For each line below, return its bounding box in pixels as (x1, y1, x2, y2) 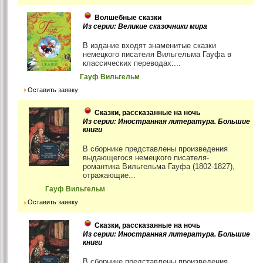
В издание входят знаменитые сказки (83, 41, 217, 50)
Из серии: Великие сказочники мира (83, 22, 208, 31)
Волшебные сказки (95, 14, 162, 22)
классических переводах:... (83, 59, 181, 68)
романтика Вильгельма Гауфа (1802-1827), (83, 162, 235, 171)
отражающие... (83, 171, 136, 180)
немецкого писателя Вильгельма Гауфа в (83, 50, 232, 59)
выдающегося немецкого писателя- (83, 153, 210, 163)
